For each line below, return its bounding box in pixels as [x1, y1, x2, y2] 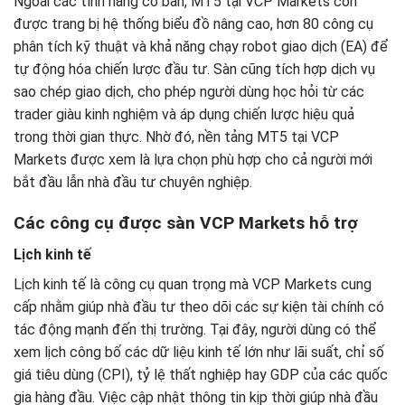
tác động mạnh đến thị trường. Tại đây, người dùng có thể [14, 320, 376, 338]
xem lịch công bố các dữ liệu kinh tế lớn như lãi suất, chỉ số [14, 343, 384, 361]
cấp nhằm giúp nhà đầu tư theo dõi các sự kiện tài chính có [14, 297, 384, 316]
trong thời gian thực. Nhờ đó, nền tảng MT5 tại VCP [14, 128, 339, 146]
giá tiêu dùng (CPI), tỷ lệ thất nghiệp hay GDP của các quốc [14, 365, 388, 383]
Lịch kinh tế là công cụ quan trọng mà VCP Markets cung [14, 275, 372, 293]
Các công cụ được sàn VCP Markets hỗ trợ [14, 212, 358, 234]
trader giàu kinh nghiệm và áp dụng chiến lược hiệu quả [14, 106, 354, 124]
